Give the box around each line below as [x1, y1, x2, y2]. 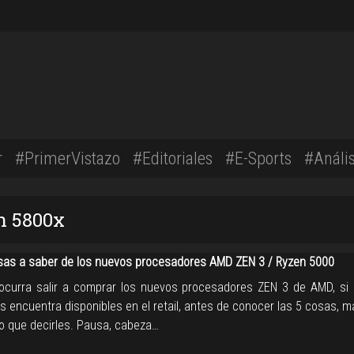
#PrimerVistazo [15, 148, 120, 168]
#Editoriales [133, 148, 213, 168]
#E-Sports [225, 148, 292, 168]
